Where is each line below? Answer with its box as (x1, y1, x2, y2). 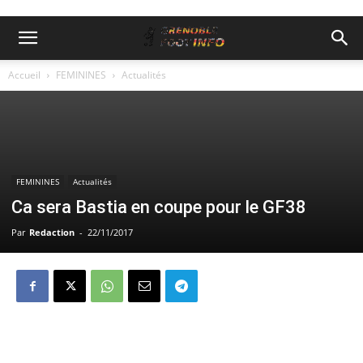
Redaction (29, 226, 75, 238)
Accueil (8, 68, 41, 82)
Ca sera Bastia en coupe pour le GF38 (11, 197, 306, 217)
